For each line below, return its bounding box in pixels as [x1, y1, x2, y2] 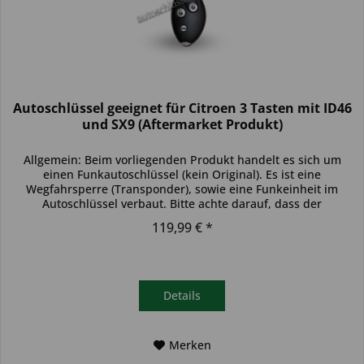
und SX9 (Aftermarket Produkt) [81, 115, 283, 134]
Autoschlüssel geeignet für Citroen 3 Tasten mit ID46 [12, 99, 352, 118]
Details [163, 288, 201, 304]
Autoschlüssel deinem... [117, 210, 248, 227]
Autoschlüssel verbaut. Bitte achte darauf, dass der [42, 196, 323, 212]
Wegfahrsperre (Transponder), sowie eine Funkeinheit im [26, 181, 339, 197]
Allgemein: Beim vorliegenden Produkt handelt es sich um [23, 152, 341, 168]
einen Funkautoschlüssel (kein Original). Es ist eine [43, 167, 322, 183]
